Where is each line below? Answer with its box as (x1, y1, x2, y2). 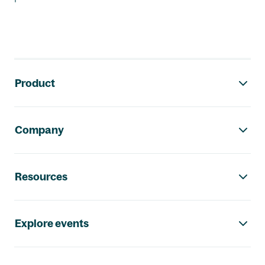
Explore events (15, 216, 89, 231)
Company (15, 123, 64, 137)
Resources (15, 170, 67, 184)
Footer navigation (14, 59, 171, 83)
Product (15, 76, 55, 91)
